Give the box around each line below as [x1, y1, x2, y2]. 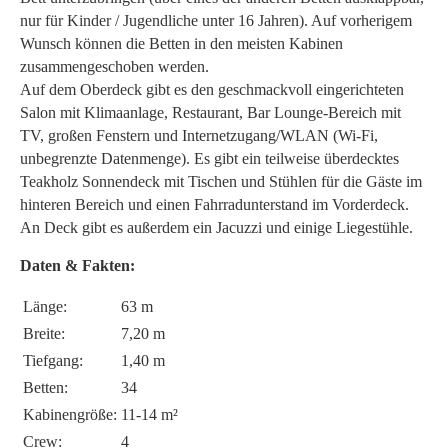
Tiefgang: [23, 351, 83, 369]
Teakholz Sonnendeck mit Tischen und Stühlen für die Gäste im [20, 172, 422, 190]
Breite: [23, 324, 65, 342]
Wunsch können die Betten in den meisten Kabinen [20, 34, 343, 52]
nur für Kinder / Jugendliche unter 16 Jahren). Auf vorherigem [20, 11, 412, 29]
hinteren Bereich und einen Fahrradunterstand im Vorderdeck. [20, 195, 409, 213]
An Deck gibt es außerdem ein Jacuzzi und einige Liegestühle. [20, 218, 413, 236]
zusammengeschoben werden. [20, 57, 209, 75]
